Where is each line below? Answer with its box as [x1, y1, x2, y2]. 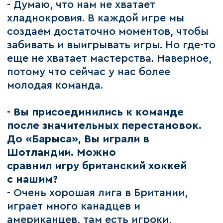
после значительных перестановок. [7, 120, 202, 131]
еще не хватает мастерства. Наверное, [7, 53, 212, 64]
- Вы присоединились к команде [7, 107, 184, 118]
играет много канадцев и [7, 201, 141, 212]
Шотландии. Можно [7, 147, 116, 158]
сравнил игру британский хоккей [7, 161, 187, 172]
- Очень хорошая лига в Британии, [7, 188, 188, 199]
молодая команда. [7, 80, 104, 91]
